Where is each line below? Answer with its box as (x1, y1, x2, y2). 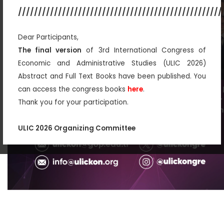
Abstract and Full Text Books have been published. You (18, 71, 206, 81)
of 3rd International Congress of (81, 45, 206, 55)
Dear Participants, (18, 32, 78, 42)
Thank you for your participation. (18, 97, 128, 107)
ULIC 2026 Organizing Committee (18, 123, 135, 133)
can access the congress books (18, 84, 127, 94)
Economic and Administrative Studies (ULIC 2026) (18, 58, 206, 68)
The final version (18, 45, 82, 55)
